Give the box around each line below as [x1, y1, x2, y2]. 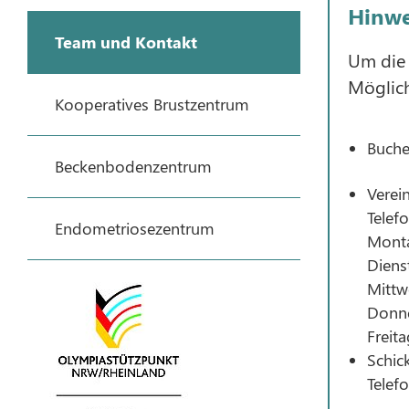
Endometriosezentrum [55, 217, 215, 239]
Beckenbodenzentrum [55, 155, 212, 177]
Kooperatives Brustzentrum [55, 93, 249, 115]
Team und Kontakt [55, 31, 197, 53]
